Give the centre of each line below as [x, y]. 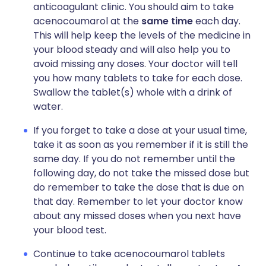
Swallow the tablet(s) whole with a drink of [133, 92]
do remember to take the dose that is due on [139, 187]
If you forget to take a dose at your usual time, [140, 130]
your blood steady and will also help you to [132, 50]
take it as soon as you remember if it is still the [141, 145]
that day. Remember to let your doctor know [138, 202]
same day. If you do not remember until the [134, 159]
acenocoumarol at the [87, 21]
